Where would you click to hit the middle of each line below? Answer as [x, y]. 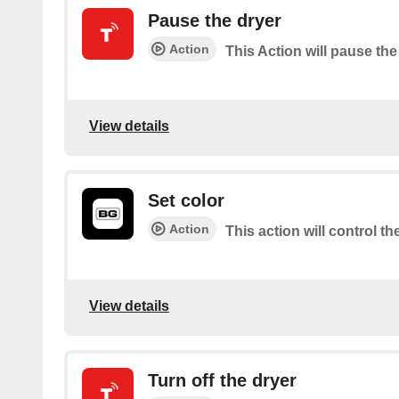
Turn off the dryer [222, 380]
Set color [186, 200]
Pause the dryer [215, 20]
